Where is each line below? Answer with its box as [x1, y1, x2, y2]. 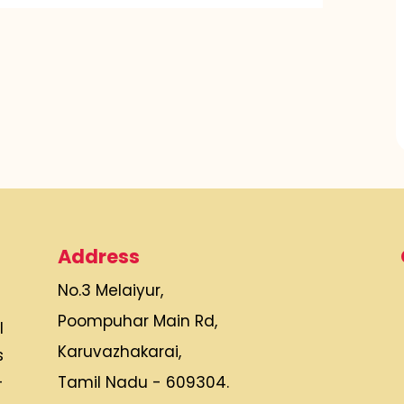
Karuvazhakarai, [57, 340, 181, 363]
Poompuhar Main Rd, [57, 309, 217, 332]
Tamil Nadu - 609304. [57, 371, 229, 393]
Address [57, 243, 140, 270]
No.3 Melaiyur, [57, 279, 163, 301]
